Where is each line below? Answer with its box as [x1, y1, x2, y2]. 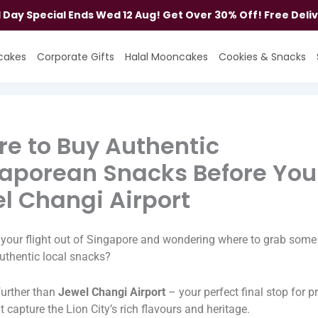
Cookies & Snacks [219, 50, 307, 65]
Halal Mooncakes [125, 50, 209, 65]
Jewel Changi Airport [57, 285, 165, 300]
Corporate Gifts [37, 50, 115, 65]
